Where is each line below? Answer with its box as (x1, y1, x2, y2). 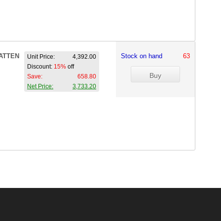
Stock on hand (121, 52, 170, 60)
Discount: (27, 63, 54, 70)
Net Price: (27, 83, 53, 90)
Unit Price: (27, 53, 55, 60)
